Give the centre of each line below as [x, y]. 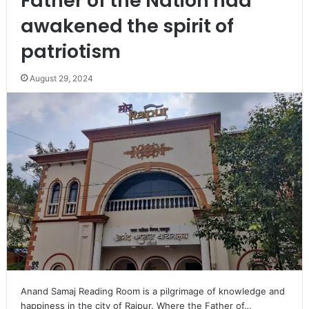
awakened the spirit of [127, 26]
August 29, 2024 [61, 78]
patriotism [70, 51]
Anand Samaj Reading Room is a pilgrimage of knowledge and [152, 291]
